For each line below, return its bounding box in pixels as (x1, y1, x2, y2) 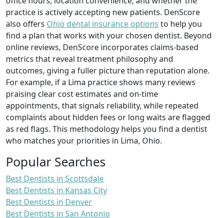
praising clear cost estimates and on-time (6, 88, 158, 99)
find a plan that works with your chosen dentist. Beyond (6, 30, 212, 41)
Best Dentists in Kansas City (6, 184, 107, 196)
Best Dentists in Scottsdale (6, 173, 104, 184)
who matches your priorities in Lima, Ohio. (6, 135, 162, 146)
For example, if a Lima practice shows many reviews (6, 76, 196, 88)
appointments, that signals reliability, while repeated (6, 100, 199, 111)
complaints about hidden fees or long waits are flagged (6, 111, 210, 123)
